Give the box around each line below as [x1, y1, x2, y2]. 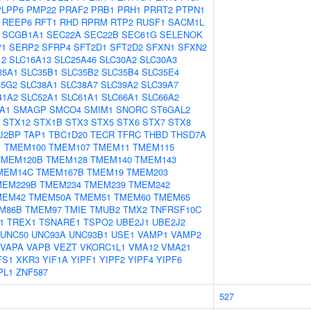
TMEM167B [36, 165, 84, 178]
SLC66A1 [101, 90, 139, 103]
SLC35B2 [61, 65, 99, 78]
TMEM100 [4, 140, 46, 153]
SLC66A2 [142, 90, 179, 103]
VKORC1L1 [80, 240, 126, 253]
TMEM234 [40, 178, 81, 191]
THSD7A [171, 128, 206, 141]
